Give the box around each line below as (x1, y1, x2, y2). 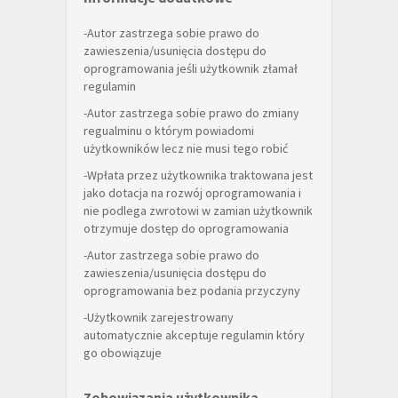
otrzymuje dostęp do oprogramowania (84, 220, 289, 236)
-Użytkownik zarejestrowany (84, 309, 234, 325)
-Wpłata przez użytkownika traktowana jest (84, 167, 313, 183)
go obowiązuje (84, 345, 162, 361)
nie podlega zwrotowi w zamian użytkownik (84, 203, 313, 219)
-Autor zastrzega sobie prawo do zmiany (84, 105, 299, 121)
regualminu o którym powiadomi (84, 123, 254, 139)
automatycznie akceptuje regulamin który (84, 327, 305, 343)
